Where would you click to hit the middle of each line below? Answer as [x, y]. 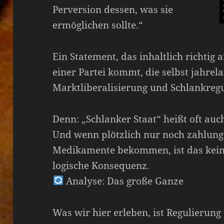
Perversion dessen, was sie [113, 9]
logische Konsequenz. [101, 165]
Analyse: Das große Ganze [124, 181]
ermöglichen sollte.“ [98, 25]
